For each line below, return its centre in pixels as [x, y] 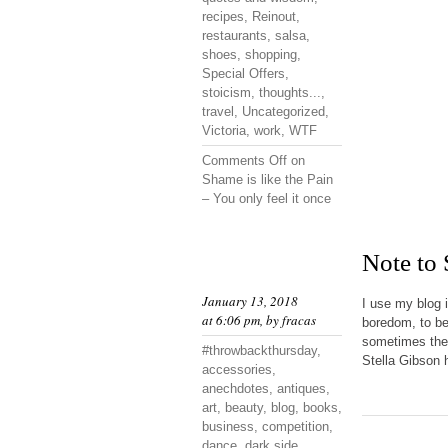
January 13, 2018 [250, 301]
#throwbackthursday [259, 350]
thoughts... [290, 92]
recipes [223, 16]
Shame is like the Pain [267, 179]
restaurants [234, 35]
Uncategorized [283, 111]
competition [295, 426]
